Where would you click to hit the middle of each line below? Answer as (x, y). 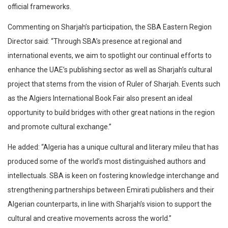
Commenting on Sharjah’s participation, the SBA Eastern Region (110, 27)
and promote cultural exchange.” (60, 127)
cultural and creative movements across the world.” (90, 219)
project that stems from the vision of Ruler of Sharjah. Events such (114, 84)
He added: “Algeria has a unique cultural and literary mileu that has (113, 147)
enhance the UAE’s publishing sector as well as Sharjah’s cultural (110, 70)
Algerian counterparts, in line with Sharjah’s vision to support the (110, 204)
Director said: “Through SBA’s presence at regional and (95, 41)
